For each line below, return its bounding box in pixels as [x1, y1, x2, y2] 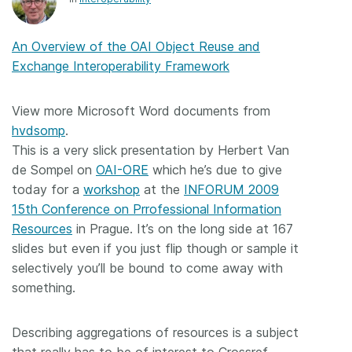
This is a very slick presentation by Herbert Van [12, 142, 289, 159]
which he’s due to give [148, 162, 282, 178]
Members [56, 18, 127, 37]
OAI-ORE [96, 162, 148, 178]
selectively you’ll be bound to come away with [12, 260, 283, 277]
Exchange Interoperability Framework [12, 58, 229, 75]
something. [12, 280, 75, 296]
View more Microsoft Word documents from [12, 103, 270, 119]
